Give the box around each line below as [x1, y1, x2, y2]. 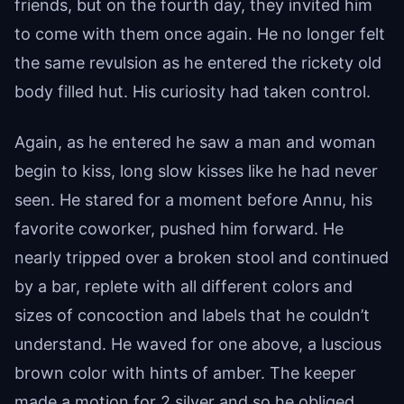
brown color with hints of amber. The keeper [14, 363, 356, 382]
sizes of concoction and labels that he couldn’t [14, 305, 370, 325]
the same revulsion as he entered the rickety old [14, 52, 381, 72]
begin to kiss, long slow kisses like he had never [14, 161, 378, 180]
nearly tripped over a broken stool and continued [14, 247, 389, 267]
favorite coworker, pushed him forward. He [14, 218, 344, 238]
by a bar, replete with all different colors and [14, 276, 353, 296]
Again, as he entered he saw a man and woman [14, 132, 376, 151]
